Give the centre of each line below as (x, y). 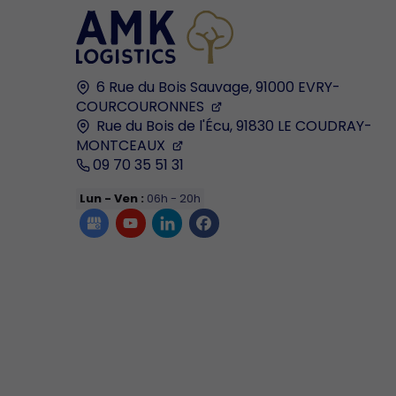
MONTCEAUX (120, 145)
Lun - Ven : (111, 199)
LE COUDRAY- (324, 126)
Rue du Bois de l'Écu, (164, 126)
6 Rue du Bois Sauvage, (174, 87)
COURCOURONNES (140, 106)
